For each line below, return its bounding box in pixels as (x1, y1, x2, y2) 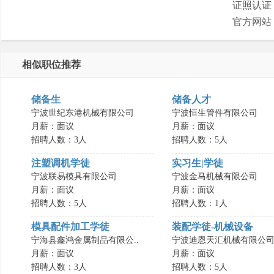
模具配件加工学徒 (31, 221, 109, 232)
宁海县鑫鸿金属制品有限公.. (31, 235, 139, 245)
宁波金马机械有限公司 (172, 172, 257, 181)
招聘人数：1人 (172, 199, 228, 208)
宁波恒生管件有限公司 (172, 108, 257, 117)
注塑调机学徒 (31, 158, 90, 168)
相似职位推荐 (22, 59, 81, 70)
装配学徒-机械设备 (172, 221, 253, 232)
